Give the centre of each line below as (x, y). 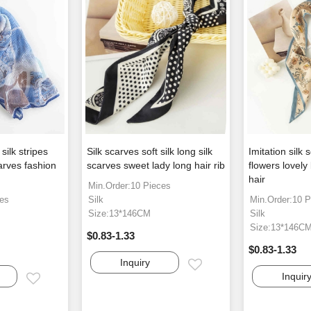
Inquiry (135, 263)
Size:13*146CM (120, 214)
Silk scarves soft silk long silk (150, 152)
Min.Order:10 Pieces (130, 186)
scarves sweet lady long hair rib (156, 166)
